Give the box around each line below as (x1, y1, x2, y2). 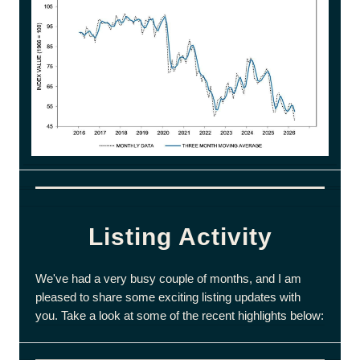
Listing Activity (88, 223, 272, 250)
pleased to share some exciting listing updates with (35, 290, 301, 304)
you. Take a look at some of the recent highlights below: (35, 309, 324, 322)
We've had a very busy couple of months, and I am (35, 272, 301, 285)
